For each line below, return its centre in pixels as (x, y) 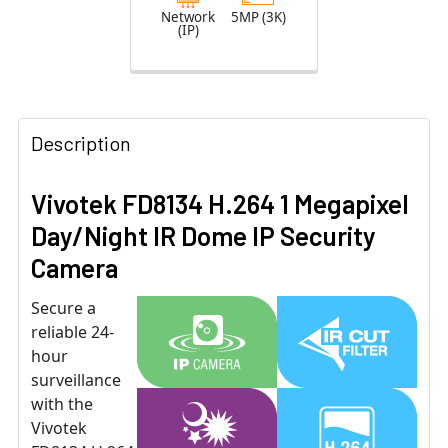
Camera (74, 268)
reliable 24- (72, 332)
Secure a (63, 308)
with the (62, 404)
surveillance (76, 380)
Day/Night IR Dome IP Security (203, 236)
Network (188, 17)
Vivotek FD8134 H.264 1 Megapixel (220, 204)
